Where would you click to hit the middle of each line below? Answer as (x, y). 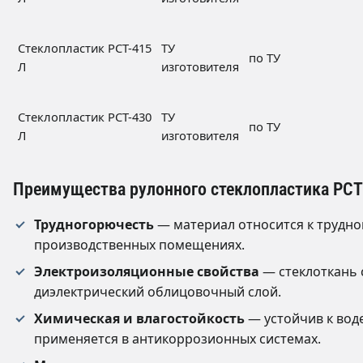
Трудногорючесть (94, 224)
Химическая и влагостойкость (139, 318)
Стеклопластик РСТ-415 (85, 47)
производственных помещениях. (139, 244)
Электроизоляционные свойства (147, 271)
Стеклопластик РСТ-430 (85, 116)
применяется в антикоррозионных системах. (177, 338)
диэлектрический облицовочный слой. (158, 291)
